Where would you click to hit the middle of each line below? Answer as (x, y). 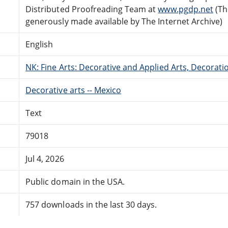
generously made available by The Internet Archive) (124, 21)
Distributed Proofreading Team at (92, 9)
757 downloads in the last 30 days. (91, 204)
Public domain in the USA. (75, 181)
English (39, 44)
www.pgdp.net (186, 9)
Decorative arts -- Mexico (74, 90)
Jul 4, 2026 (45, 159)
